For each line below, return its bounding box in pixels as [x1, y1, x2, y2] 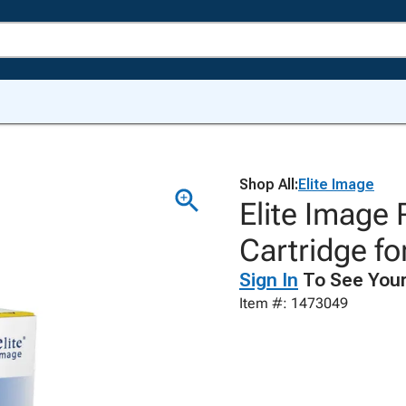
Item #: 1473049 [239, 295, 348, 312]
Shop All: [239, 176, 298, 193]
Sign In [239, 269, 298, 291]
